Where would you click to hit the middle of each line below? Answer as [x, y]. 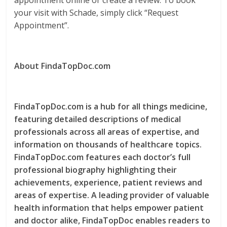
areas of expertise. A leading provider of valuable [112, 195]
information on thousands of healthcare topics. [108, 144]
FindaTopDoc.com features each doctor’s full [103, 157]
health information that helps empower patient [109, 208]
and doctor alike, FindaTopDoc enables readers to [112, 220]
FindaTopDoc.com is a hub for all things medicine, [111, 106]
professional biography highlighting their [96, 170]
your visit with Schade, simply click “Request [97, 13]
